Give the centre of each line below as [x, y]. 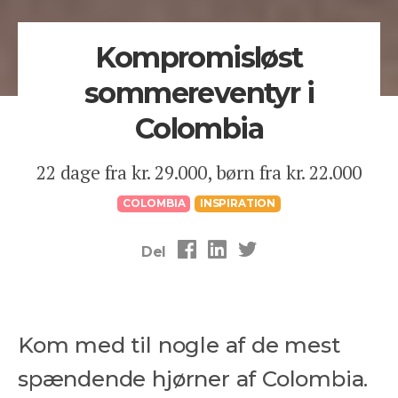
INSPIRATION [238, 204]
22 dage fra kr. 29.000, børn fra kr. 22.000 [199, 172]
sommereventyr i [199, 92]
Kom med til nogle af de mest [179, 345]
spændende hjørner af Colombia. [193, 379]
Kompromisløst [199, 57]
